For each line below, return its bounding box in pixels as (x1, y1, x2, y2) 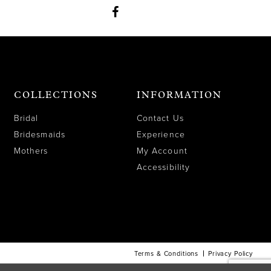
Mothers (14, 145, 48, 156)
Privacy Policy (208, 249, 253, 258)
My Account (137, 145, 188, 156)
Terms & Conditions (134, 249, 199, 258)
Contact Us (137, 113, 184, 123)
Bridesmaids (14, 129, 65, 140)
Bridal (14, 113, 39, 123)
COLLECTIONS (14, 91, 98, 100)
